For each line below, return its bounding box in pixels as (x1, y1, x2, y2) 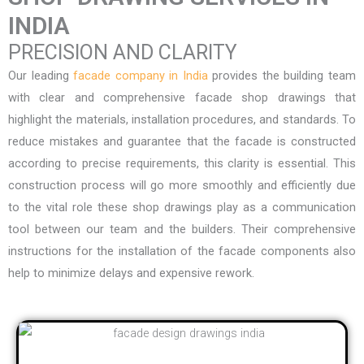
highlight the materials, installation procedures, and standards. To (8, 111, 356, 127)
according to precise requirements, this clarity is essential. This (8, 155, 356, 171)
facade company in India (73, 67, 208, 83)
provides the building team (207, 67, 357, 83)
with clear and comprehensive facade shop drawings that (8, 89, 356, 105)
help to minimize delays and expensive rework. (8, 265, 258, 280)
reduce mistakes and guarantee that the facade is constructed (8, 133, 356, 149)
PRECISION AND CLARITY (8, 40, 237, 64)
